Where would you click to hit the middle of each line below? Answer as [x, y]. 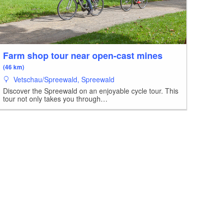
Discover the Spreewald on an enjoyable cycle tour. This [90, 90]
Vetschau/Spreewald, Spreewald [63, 79]
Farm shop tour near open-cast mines [83, 55]
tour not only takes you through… [55, 98]
